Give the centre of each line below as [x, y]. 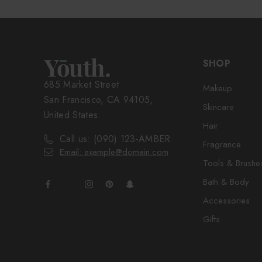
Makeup [217, 88]
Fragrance [222, 144]
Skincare [218, 107]
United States [71, 115]
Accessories [226, 200]
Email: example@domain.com [114, 152]
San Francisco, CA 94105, [99, 99]
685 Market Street [82, 84]
